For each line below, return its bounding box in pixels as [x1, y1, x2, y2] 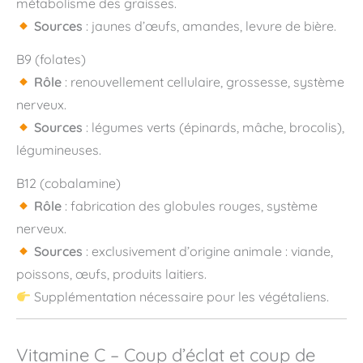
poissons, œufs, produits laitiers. [16, 265, 207, 282]
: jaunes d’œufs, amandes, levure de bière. [83, 18, 337, 35]
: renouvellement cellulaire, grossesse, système [62, 74, 345, 91]
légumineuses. [16, 142, 101, 159]
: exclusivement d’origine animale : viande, [83, 242, 334, 259]
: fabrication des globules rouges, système [62, 197, 318, 214]
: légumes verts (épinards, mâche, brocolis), [83, 119, 345, 136]
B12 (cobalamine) [16, 174, 121, 191]
